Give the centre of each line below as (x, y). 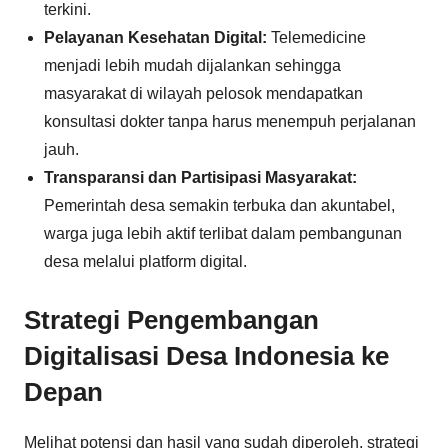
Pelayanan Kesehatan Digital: (155, 37)
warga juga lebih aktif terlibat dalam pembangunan (223, 233)
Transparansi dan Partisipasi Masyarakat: (200, 177)
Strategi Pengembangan (171, 319)
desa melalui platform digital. (145, 261)
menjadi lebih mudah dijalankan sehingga (192, 65)
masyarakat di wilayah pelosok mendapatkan (203, 93)
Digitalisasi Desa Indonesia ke (206, 355)
